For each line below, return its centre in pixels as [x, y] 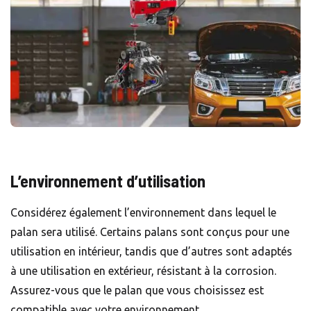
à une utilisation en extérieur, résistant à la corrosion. [143, 271]
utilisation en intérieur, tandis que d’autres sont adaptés [151, 252]
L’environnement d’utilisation [108, 181]
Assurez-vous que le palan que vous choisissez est [137, 291]
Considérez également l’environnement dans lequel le [143, 213]
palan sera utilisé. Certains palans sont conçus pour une [150, 232]
